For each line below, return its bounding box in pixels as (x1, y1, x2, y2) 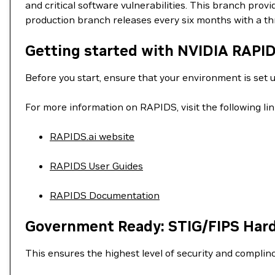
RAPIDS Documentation (50, 189, 160, 201)
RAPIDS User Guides (50, 160, 143, 172)
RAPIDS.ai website (50, 130, 134, 142)
